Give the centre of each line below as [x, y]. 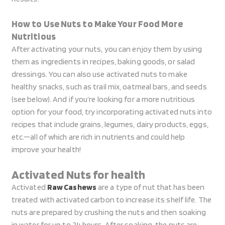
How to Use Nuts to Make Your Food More [97, 24]
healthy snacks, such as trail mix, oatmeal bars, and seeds [109, 87]
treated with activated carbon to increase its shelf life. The [111, 200]
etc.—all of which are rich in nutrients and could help [98, 137]
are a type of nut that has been [150, 187]
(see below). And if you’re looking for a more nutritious [103, 99]
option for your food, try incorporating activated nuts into [111, 112]
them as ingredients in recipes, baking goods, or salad [103, 62]
